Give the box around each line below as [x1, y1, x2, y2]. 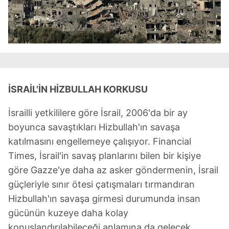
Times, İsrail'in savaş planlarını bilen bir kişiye [8, 150, 201, 162]
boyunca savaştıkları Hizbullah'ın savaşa [8, 122, 180, 133]
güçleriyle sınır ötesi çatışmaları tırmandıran [8, 179, 195, 190]
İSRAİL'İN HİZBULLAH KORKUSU [8, 84, 148, 95]
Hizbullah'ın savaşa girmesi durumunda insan [8, 193, 200, 204]
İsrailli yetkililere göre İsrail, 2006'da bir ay [8, 107, 188, 119]
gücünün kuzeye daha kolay [8, 208, 128, 219]
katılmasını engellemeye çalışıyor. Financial [8, 136, 191, 147]
